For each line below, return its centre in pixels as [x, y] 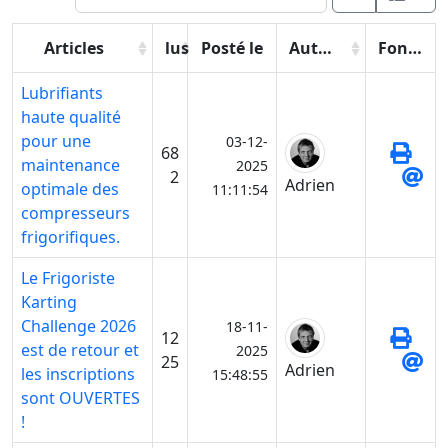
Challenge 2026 [78, 326]
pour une [56, 141]
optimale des [70, 189]
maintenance [70, 165]
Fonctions [415, 48]
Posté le [232, 48]
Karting [49, 302]
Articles [73, 48]
